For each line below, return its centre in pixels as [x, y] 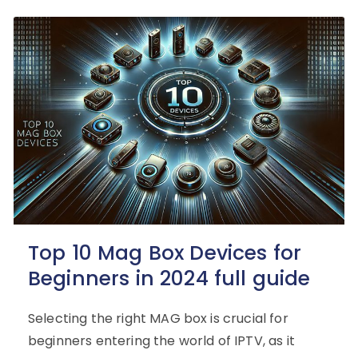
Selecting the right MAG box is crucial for [158, 318]
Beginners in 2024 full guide [169, 278]
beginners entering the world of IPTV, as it [161, 340]
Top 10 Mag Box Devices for [165, 253]
